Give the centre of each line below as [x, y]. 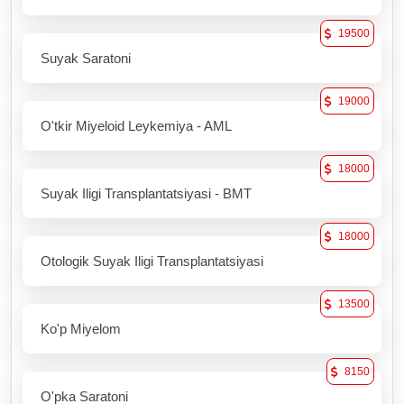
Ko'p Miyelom [81, 329]
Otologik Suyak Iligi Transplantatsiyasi [152, 262]
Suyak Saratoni [86, 59]
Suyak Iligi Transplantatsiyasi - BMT [146, 194]
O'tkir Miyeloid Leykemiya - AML [136, 126]
